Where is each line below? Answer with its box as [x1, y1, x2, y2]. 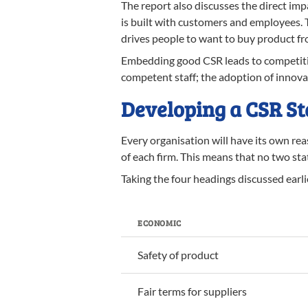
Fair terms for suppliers [137, 285, 247, 298]
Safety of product [137, 248, 219, 261]
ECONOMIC [137, 217, 181, 228]
